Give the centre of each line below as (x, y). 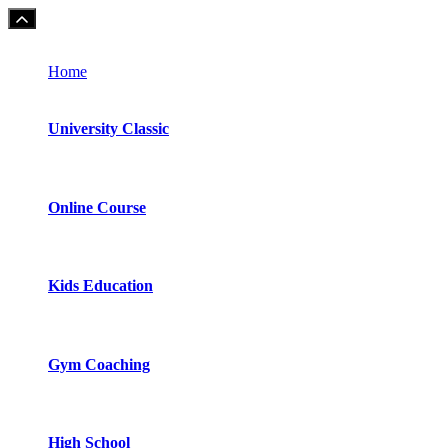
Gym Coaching (99, 364)
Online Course (97, 207)
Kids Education (100, 286)
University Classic (108, 129)
